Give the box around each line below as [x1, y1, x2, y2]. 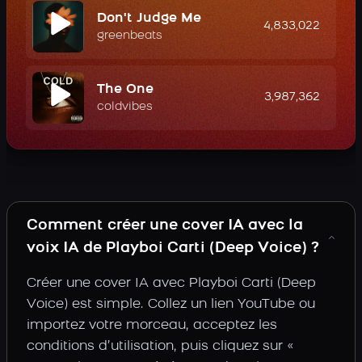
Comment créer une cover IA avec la [27, 218, 303, 234]
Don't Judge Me [97, 12, 201, 25]
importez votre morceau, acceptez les [27, 319, 277, 332]
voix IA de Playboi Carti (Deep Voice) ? [27, 241, 319, 256]
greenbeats [97, 30, 162, 42]
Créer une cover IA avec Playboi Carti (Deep [27, 277, 316, 290]
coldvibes [97, 101, 153, 113]
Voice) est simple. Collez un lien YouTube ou [27, 298, 315, 311]
